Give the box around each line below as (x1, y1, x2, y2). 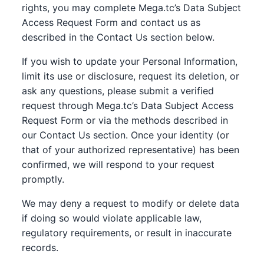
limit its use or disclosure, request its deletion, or (22, 70, 240, 82)
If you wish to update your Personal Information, (22, 55, 238, 67)
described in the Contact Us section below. (22, 31, 215, 43)
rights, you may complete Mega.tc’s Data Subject (22, 2, 242, 14)
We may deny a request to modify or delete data (22, 197, 240, 209)
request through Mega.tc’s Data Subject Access (22, 100, 234, 111)
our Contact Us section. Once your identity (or (22, 129, 230, 141)
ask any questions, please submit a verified (22, 85, 214, 97)
